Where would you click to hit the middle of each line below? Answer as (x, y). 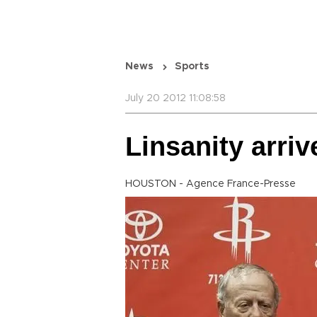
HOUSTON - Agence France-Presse (211, 184)
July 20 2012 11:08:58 (175, 98)
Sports (192, 67)
